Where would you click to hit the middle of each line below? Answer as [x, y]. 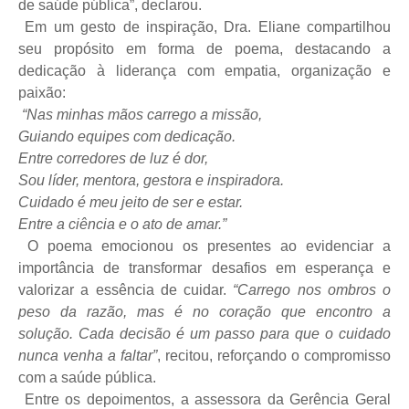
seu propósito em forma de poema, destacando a [204, 48]
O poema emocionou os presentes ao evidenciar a [209, 246]
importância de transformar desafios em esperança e [204, 267]
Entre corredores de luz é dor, [113, 158]
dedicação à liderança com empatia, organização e [204, 70]
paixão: [42, 92]
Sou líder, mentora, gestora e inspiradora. [151, 180]
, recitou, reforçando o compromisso [274, 355]
